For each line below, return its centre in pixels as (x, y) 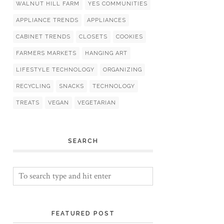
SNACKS (71, 86)
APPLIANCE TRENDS (47, 20)
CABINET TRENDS (43, 37)
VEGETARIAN (97, 103)
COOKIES (129, 37)
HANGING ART (106, 53)
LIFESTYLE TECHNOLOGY (55, 70)
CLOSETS (93, 37)
